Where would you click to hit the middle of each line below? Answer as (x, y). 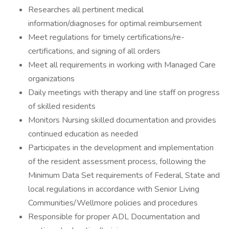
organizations (51, 79)
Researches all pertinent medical (86, 10)
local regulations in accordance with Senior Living (114, 189)
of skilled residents (62, 106)
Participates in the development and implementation (121, 148)
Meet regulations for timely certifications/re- (106, 37)
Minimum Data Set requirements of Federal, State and (124, 175)
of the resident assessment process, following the (117, 162)
